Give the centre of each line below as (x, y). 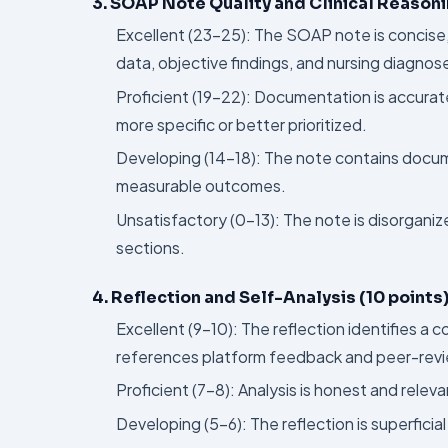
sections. (150, 248)
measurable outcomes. (201, 186)
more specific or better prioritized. (241, 124)
